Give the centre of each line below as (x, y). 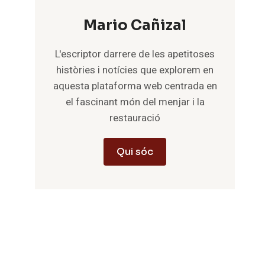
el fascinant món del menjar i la (135, 102)
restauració (135, 118)
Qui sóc (135, 152)
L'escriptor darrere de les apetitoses (135, 54)
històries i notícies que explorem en (135, 70)
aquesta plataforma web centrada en (135, 86)
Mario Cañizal (135, 25)
